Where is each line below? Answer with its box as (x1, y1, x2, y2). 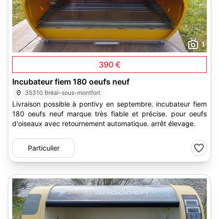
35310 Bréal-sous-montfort (25, 89, 101, 96)
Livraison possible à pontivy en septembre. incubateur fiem (12, 100, 207, 108)
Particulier (27, 144, 60, 152)
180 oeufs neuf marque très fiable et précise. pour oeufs (12, 109, 207, 118)
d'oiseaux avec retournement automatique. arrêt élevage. (12, 119, 196, 128)
